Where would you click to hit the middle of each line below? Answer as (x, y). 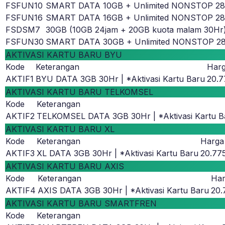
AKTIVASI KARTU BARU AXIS (65, 166)
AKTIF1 (20, 79)
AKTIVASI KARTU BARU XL (60, 129)
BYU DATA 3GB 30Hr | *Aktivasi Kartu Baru (120, 79)
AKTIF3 (20, 153)
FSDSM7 (23, 30)
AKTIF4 (21, 191)
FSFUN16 (24, 18)
